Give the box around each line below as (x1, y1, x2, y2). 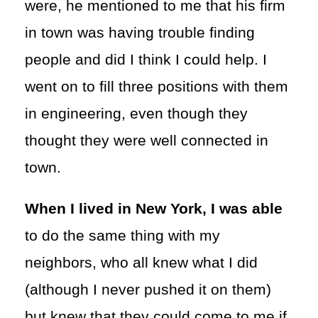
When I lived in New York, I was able (25, 199, 283, 217)
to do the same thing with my (25, 226, 220, 244)
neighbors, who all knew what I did (25, 253, 258, 271)
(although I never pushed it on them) (25, 280, 271, 298)
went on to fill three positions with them (25, 77, 288, 95)
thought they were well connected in (25, 131, 268, 149)
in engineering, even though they (25, 104, 248, 122)
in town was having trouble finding (25, 23, 255, 41)
